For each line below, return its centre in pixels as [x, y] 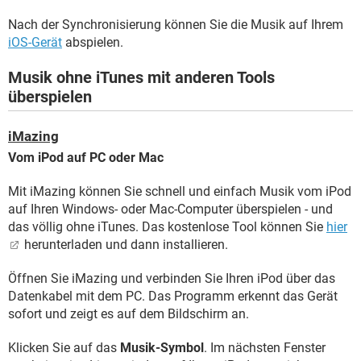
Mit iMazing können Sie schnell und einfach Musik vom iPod [180, 191]
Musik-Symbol [162, 347]
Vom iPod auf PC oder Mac [86, 157]
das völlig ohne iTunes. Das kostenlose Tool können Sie [167, 226]
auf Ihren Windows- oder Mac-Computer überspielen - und [170, 209]
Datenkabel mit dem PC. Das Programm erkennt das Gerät [173, 296]
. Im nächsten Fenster [265, 347]
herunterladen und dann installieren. [124, 244]
